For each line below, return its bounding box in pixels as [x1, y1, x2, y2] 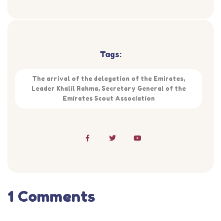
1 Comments [7, 187, 95, 205]
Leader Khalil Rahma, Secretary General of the [31, 85, 186, 92]
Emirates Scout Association [62, 95, 155, 102]
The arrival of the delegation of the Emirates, [32, 75, 185, 82]
